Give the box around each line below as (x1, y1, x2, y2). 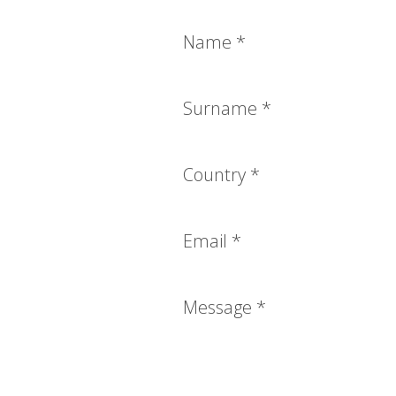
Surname (183, 96, 262, 121)
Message (183, 295, 256, 320)
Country (183, 163, 250, 187)
